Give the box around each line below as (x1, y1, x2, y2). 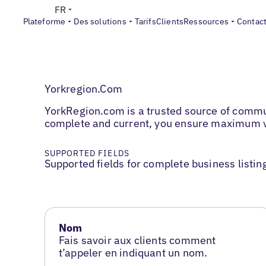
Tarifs (134, 16, 156, 27)
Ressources (183, 16, 229, 27)
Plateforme (23, 16, 66, 27)
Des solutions (74, 16, 126, 27)
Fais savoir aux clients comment (58, 233, 216, 248)
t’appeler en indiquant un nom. (58, 246, 208, 260)
